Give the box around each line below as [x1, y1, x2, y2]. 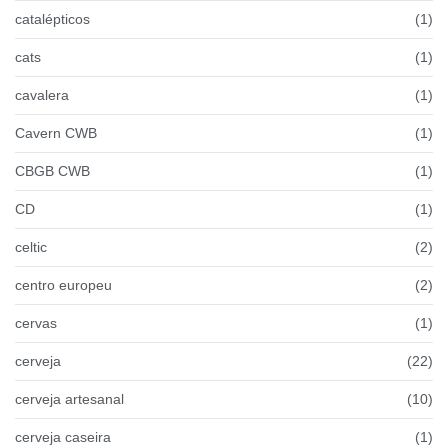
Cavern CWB [15, 124, 97, 141]
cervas [15, 314, 57, 331]
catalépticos [15, 10, 90, 27]
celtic [15, 238, 47, 255]
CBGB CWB [15, 162, 90, 179]
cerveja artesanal [15, 390, 124, 407]
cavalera [15, 86, 69, 103]
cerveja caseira [15, 428, 111, 445]
